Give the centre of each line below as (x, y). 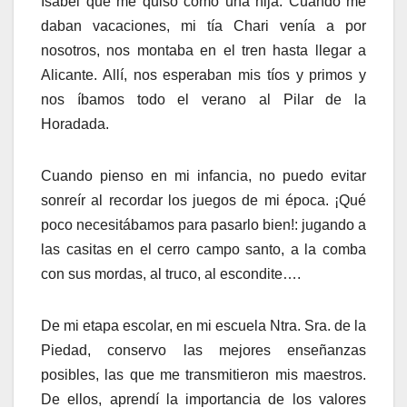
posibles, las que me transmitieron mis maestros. (203, 375)
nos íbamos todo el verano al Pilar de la (203, 100)
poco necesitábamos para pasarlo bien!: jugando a (203, 225)
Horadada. (75, 124)
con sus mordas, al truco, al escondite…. (171, 274)
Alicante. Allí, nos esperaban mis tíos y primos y (203, 75)
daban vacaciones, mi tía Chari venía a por (203, 26)
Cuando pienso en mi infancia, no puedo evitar (203, 176)
